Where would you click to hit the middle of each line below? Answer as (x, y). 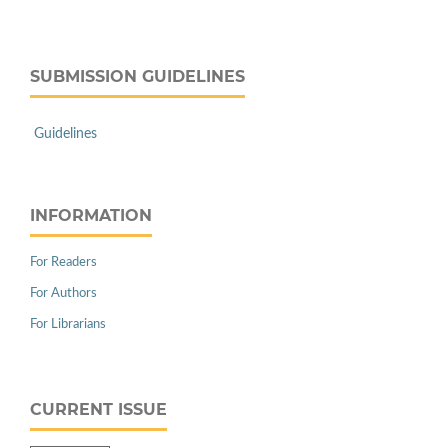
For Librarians (68, 325)
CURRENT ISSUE (98, 410)
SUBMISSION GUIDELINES (137, 77)
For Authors (63, 294)
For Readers (63, 263)
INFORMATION (91, 216)
